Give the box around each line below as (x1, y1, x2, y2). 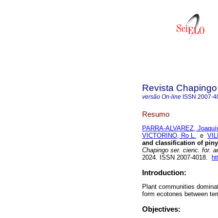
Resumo (142, 109, 169, 118)
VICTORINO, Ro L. (142, 132, 196, 140)
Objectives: (142, 205, 181, 214)
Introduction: (142, 168, 186, 177)
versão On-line (142, 93, 181, 100)
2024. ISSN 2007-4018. (142, 154, 212, 162)
